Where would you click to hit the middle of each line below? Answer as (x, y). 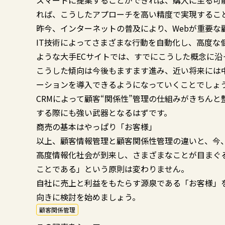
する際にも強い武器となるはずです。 (104, 113)
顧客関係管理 (57, 210)
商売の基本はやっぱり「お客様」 (96, 127)
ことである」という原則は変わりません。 (113, 169)
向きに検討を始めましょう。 (88, 197)
